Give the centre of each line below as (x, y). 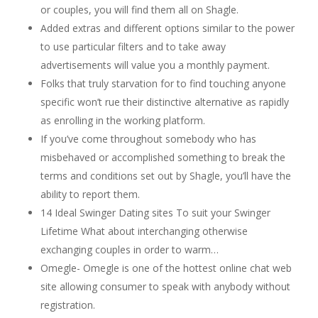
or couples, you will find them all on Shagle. (139, 10)
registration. (67, 305)
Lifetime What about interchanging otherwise (144, 231)
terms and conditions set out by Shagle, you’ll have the (165, 176)
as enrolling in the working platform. (122, 120)
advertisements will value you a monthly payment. (155, 65)
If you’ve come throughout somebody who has (148, 139)
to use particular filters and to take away (133, 46)
